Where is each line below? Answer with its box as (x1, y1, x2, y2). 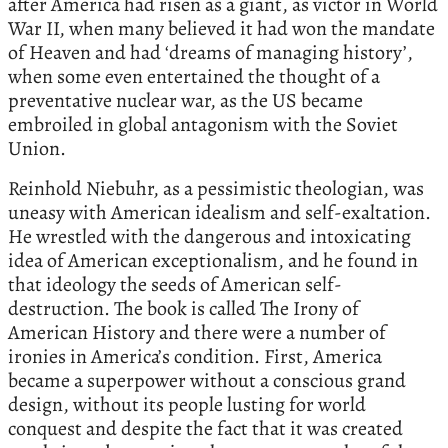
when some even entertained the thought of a (8, 62, 380, 90)
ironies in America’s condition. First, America (8, 342, 382, 370)
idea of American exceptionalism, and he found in (8, 246, 418, 274)
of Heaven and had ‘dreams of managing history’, (8, 38, 413, 66)
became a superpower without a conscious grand (8, 366, 406, 394)
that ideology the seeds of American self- (8, 270, 342, 298)
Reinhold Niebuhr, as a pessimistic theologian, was (8, 174, 424, 202)
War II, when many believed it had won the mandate (8, 14, 435, 42)
